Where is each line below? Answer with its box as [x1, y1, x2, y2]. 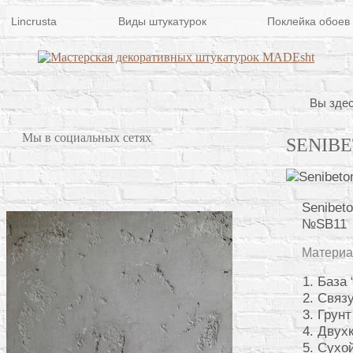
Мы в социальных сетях [22, 131, 151, 144]
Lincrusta [11, 15, 57, 28]
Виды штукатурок [117, 15, 206, 28]
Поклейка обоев [267, 15, 350, 28]
